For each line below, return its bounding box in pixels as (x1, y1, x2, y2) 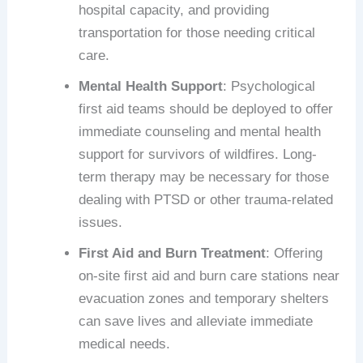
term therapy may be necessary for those (79, 169, 330, 186)
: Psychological (223, 79, 316, 95)
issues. (79, 215, 123, 231)
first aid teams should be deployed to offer (79, 101, 334, 117)
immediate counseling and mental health (79, 124, 322, 140)
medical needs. (79, 336, 171, 352)
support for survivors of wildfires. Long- (79, 147, 318, 163)
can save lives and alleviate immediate (79, 314, 314, 330)
